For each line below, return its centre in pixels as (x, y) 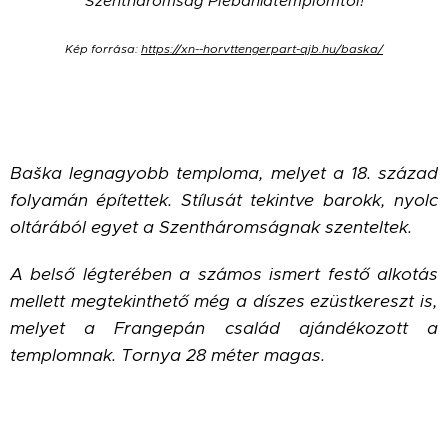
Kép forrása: (103, 48)
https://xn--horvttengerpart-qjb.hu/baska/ (262, 48)
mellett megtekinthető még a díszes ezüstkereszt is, (224, 300)
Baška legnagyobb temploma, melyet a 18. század (224, 172)
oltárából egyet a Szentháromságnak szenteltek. (213, 226)
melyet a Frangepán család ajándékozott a (224, 327)
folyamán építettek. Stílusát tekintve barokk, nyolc (224, 199)
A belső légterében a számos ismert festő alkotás (224, 273)
